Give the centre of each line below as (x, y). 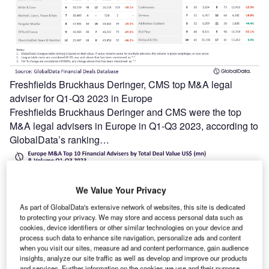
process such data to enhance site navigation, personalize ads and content (131, 237)
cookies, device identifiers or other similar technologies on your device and (131, 227)
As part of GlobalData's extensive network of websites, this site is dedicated (133, 207)
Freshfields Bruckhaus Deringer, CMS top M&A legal (121, 85)
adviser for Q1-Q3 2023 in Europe (81, 98)
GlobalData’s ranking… (59, 140)
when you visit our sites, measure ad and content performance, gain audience (134, 248)
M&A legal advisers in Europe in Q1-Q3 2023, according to (134, 126)
